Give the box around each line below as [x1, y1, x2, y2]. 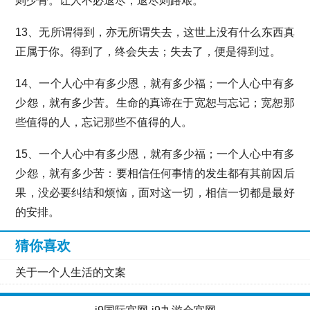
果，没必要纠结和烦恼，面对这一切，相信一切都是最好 [15, 187, 295, 199]
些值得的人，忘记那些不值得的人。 [15, 116, 193, 128]
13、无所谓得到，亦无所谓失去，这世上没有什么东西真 [15, 26, 295, 38]
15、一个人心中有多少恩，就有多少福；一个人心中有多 [15, 148, 295, 160]
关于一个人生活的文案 [15, 266, 127, 278]
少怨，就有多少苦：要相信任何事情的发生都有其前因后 [15, 167, 295, 179]
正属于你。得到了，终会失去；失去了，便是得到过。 [15, 46, 282, 57]
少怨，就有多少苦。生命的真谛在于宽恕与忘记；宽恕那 [15, 97, 295, 109]
